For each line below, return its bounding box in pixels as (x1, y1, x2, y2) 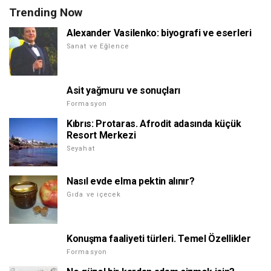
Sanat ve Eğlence (67, 42, 129, 51)
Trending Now (9, 5, 82, 20)
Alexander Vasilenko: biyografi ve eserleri (67, 27, 252, 39)
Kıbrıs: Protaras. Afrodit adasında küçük (67, 118, 241, 130)
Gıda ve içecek (67, 191, 121, 199)
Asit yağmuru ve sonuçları (67, 85, 180, 97)
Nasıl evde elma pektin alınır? (67, 175, 195, 188)
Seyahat (67, 145, 95, 153)
